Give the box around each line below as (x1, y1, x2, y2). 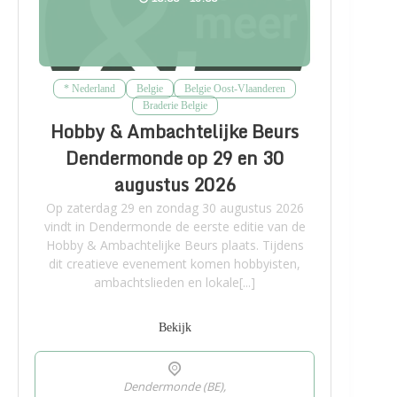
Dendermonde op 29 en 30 (66, 143, 284, 173)
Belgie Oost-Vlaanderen (184, 82, 286, 95)
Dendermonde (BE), (123, 378, 227, 394)
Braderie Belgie (142, 98, 207, 112)
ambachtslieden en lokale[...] (94, 273, 256, 291)
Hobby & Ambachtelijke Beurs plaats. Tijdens (45, 236, 304, 253)
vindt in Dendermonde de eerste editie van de (43, 217, 306, 235)
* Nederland (64, 82, 116, 95)
